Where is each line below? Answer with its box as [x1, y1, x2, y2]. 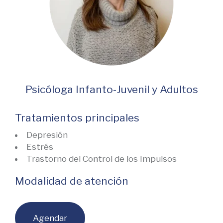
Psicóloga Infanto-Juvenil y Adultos [25, 83, 198, 96]
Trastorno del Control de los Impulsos [26, 154, 177, 164]
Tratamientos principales [15, 111, 139, 124]
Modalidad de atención [15, 175, 128, 187]
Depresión [26, 130, 68, 140]
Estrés [26, 142, 53, 152]
